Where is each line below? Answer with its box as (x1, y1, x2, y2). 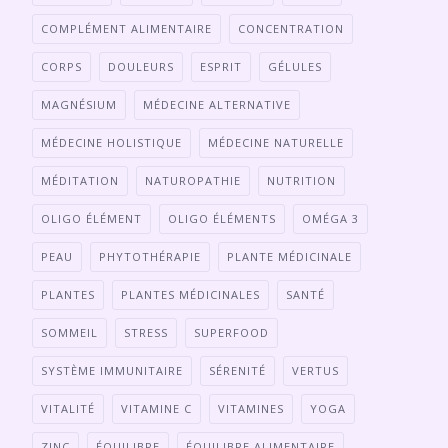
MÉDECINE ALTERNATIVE (143, 97, 291, 112)
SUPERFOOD (194, 325, 269, 340)
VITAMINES (218, 401, 284, 416)
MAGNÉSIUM (41, 97, 117, 112)
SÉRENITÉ (209, 363, 266, 378)
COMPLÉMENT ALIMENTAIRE (41, 21, 212, 36)
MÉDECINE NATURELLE (208, 135, 344, 150)
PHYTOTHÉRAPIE (99, 249, 201, 264)
